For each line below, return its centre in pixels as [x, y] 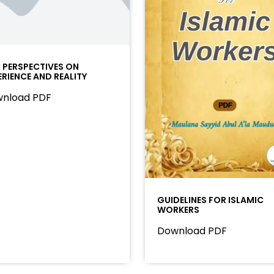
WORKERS [178, 209]
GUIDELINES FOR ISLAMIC [210, 200]
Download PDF [192, 231]
